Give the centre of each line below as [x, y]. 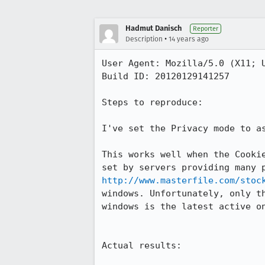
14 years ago [189, 39]
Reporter [206, 29]
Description [144, 39]
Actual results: [142, 245]
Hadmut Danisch [153, 28]
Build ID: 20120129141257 [166, 76]
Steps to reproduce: [152, 102]
